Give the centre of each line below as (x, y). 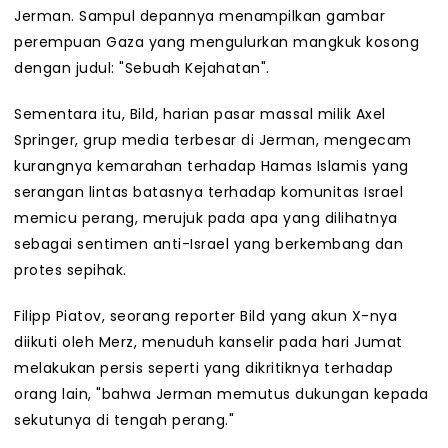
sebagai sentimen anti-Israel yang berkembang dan (208, 244)
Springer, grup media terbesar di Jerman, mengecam (213, 140)
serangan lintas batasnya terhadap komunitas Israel (208, 192)
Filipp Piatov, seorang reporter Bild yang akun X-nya (205, 316)
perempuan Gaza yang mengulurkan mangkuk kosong (216, 42)
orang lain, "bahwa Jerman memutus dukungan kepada (221, 394)
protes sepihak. (70, 270)
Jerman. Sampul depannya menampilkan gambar (199, 16)
